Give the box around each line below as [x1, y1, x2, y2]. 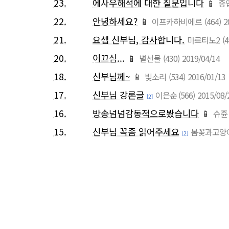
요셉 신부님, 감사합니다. [93, 33, 185, 47]
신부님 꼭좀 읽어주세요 [93, 125, 179, 139]
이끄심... [93, 52, 125, 65]
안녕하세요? [93, 15, 138, 28]
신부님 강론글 [93, 88, 144, 102]
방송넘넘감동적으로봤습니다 [93, 107, 199, 120]
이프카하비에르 [152, 15, 202, 28]
